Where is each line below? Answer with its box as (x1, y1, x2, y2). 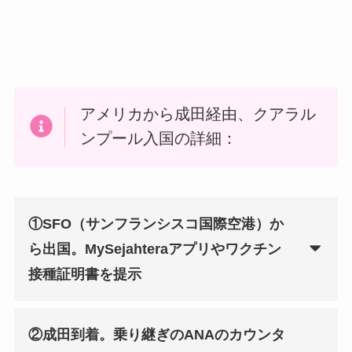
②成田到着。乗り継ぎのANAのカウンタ (27, 327, 285, 343)
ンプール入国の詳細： (79, 130, 237, 148)
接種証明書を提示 (27, 266, 141, 283)
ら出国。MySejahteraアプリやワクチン (27, 241, 281, 258)
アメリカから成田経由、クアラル (79, 105, 316, 123)
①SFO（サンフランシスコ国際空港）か (27, 216, 284, 233)
